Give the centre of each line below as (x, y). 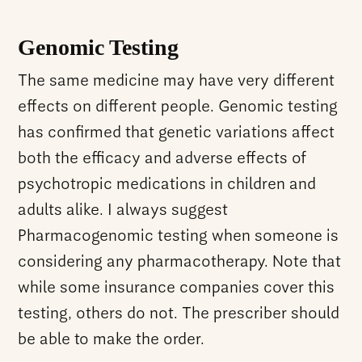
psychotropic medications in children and (167, 185)
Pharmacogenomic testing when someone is (179, 236)
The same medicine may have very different (177, 81)
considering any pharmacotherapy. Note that (180, 262)
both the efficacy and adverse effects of (162, 159)
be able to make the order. (112, 340)
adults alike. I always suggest (123, 210)
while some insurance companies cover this (177, 288)
